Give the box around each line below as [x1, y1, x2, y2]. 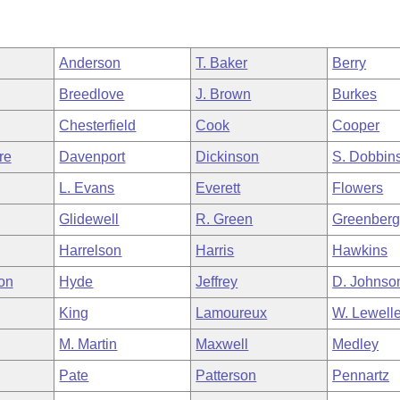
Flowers [332, 180, 384, 196]
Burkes [332, 87, 378, 102]
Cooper [332, 118, 380, 133]
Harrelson [59, 243, 122, 258]
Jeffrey [196, 274, 238, 289]
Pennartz [332, 368, 390, 383]
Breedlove [59, 87, 125, 102]
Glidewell [59, 212, 120, 227]
